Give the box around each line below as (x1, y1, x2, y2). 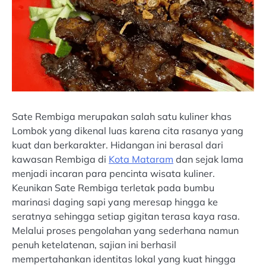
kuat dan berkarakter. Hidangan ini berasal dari (12, 139, 223, 151)
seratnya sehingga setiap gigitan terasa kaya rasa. (12, 210, 240, 223)
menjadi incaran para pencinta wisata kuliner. (12, 167, 215, 180)
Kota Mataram (109, 153, 173, 166)
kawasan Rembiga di (12, 153, 109, 166)
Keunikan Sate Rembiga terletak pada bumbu (12, 182, 214, 194)
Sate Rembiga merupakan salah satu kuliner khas (12, 110, 232, 123)
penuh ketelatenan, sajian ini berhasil (12, 239, 176, 251)
